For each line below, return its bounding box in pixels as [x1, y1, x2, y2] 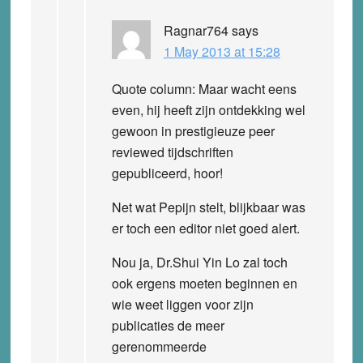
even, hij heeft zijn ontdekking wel [111, 100, 305, 119]
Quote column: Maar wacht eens [111, 79, 297, 98]
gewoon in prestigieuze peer [111, 121, 275, 140]
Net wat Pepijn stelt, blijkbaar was [111, 197, 305, 216]
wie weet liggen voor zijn [111, 294, 254, 314]
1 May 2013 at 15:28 [163, 41, 280, 61]
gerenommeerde [111, 336, 207, 356]
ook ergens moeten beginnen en [111, 273, 297, 293]
